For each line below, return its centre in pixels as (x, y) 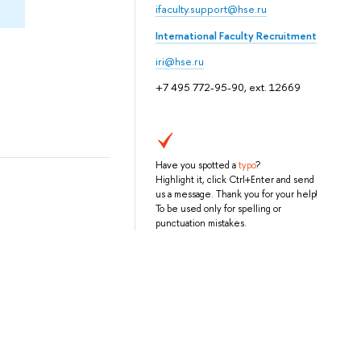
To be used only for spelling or (218, 208)
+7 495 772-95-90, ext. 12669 (228, 87)
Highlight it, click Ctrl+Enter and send (234, 179)
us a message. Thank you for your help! (236, 194)
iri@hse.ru (179, 61)
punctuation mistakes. (201, 223)
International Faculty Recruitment (236, 35)
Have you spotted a (197, 165)
